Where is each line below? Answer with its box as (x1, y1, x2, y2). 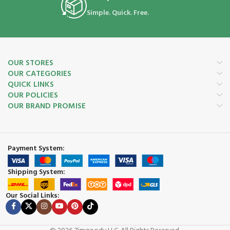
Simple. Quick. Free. (86, 7, 149, 19)
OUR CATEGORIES (8, 67, 71, 80)
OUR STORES (8, 56, 53, 69)
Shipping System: (8, 166, 65, 178)
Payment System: (8, 142, 65, 155)
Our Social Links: (6, 189, 60, 202)
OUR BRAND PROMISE (8, 100, 86, 112)
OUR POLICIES (8, 89, 58, 102)
